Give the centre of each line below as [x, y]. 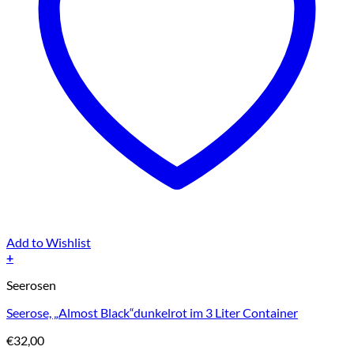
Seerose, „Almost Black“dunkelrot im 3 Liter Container [152, 313]
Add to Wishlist [49, 243]
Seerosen [31, 285]
